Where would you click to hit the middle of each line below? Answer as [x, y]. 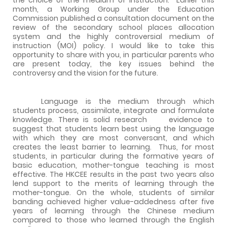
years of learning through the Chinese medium [113, 211]
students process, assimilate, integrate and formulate [113, 110]
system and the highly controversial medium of [113, 36]
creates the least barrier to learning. [82, 147]
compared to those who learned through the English [113, 220]
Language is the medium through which [128, 101]
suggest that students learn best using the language [113, 128]
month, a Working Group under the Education [113, 9]
